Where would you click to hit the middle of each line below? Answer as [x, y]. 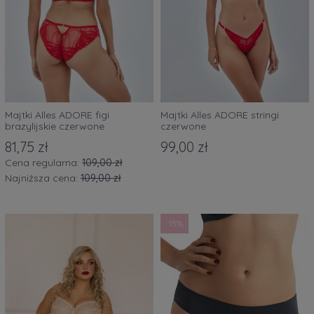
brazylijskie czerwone [55, 126]
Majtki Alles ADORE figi [57, 115]
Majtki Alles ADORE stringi [220, 115]
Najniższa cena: [43, 178]
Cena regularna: [43, 163]
